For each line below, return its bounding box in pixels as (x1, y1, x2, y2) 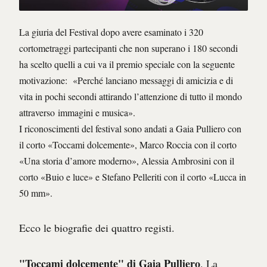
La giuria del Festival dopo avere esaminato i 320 (19, 26, 203, 39)
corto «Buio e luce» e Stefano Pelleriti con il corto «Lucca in (19, 170, 246, 184)
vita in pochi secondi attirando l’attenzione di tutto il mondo (19, 90, 242, 103)
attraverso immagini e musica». (19, 106, 135, 119)
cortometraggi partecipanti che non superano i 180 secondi (19, 42, 238, 55)
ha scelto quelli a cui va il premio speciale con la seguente (19, 58, 235, 71)
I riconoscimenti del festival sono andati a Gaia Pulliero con (19, 122, 241, 135)
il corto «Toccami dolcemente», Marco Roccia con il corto (19, 138, 237, 151)
